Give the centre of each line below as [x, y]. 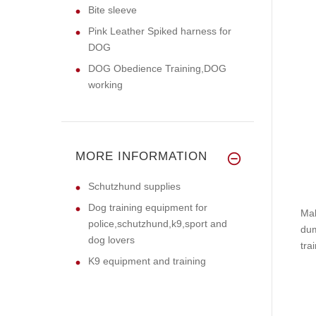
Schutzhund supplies [134, 186]
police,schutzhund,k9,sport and [158, 223]
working [105, 84]
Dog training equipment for [148, 207]
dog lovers [111, 239]
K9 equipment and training [147, 261]
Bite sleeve [113, 10]
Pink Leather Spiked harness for [160, 31]
